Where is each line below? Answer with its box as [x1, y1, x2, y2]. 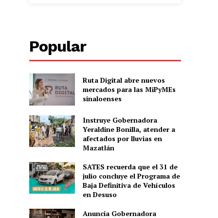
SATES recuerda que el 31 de [82, 162, 178, 171]
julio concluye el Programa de [82, 171, 180, 181]
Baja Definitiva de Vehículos [82, 180, 175, 190]
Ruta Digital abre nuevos [82, 75, 165, 85]
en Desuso [82, 189, 117, 199]
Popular [29, 37, 87, 56]
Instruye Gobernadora [82, 115, 157, 125]
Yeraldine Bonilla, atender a [82, 124, 175, 134]
